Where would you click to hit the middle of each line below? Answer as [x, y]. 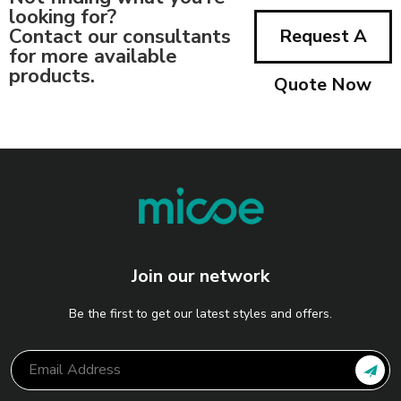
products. [52, 76]
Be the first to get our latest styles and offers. [200, 313]
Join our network [200, 276]
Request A [323, 36]
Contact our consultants [120, 36]
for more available [93, 56]
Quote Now [323, 84]
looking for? [63, 17]
